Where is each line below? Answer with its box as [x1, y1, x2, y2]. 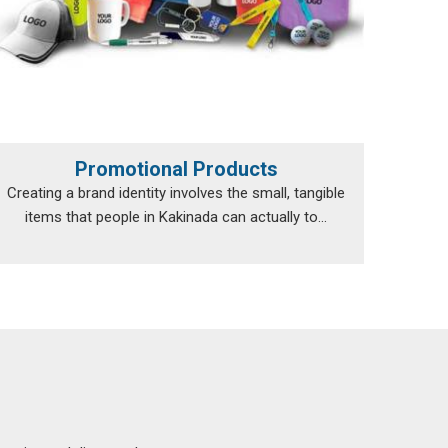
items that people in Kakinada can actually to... [25, 208, 327, 226]
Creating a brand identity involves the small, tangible [7, 184, 345, 202]
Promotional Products [74, 157, 278, 181]
